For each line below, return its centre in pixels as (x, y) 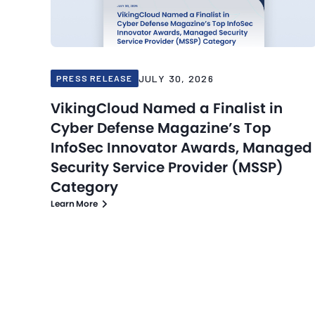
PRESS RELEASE (95, 78)
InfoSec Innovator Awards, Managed (181, 148)
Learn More (74, 204)
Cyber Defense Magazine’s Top (161, 128)
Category (84, 187)
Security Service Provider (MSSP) (167, 168)
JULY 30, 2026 (176, 79)
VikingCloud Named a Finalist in (167, 109)
